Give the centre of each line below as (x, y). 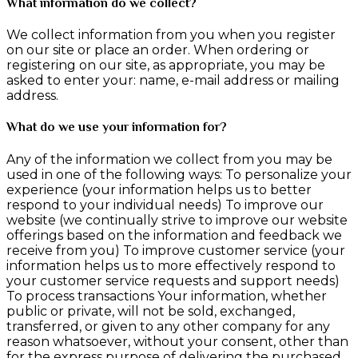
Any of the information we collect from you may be (169, 159)
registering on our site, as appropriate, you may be (166, 66)
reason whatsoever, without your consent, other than (177, 341)
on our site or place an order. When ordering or (158, 50)
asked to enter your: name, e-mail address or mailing (173, 81)
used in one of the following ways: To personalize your (179, 174)
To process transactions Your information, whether (167, 296)
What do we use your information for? (117, 127)
